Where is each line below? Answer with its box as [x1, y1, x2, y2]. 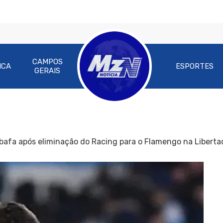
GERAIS [34, 66, 61, 75]
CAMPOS [32, 57, 63, 66]
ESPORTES [176, 62, 214, 71]
